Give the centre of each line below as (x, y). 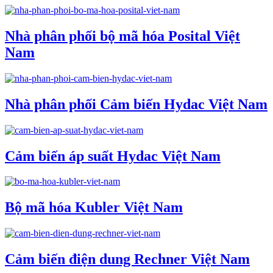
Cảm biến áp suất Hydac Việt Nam (113, 156)
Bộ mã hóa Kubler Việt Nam (94, 207)
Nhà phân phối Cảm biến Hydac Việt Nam (136, 104)
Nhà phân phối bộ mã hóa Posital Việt (122, 36)
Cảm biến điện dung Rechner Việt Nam (127, 259)
